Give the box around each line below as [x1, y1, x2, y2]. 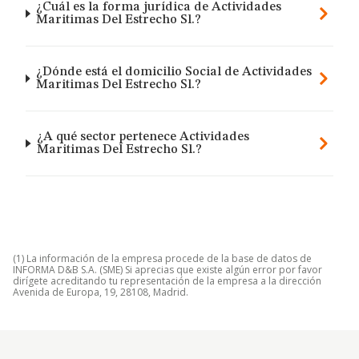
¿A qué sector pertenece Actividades [37, 131, 250, 143]
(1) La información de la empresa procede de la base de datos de [13, 252, 312, 265]
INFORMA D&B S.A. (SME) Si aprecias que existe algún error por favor [13, 263, 322, 276]
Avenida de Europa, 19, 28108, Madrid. [13, 285, 188, 299]
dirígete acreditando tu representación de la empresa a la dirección [13, 274, 321, 288]
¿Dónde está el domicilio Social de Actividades [36, 66, 312, 79]
